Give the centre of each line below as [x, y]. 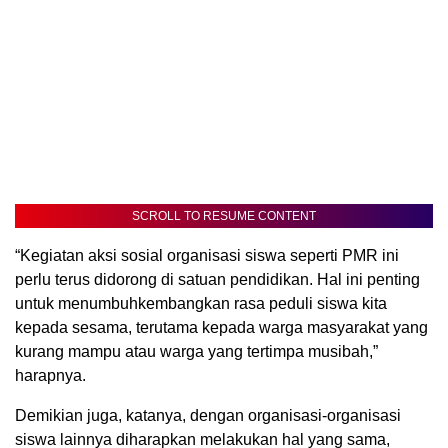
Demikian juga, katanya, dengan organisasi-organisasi [208, 415]
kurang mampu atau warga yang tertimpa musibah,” [196, 351]
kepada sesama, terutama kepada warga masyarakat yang [221, 327]
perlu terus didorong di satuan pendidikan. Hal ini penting [217, 279]
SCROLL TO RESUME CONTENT [224, 215]
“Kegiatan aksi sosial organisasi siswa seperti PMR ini [207, 255]
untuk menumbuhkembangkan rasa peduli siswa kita [201, 303]
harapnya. [50, 375]
